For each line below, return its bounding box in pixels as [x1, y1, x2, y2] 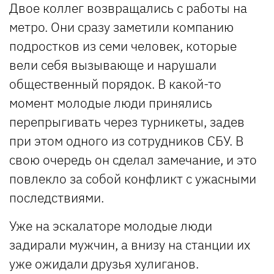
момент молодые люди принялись [9, 94, 212, 111]
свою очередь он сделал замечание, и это [9, 150, 257, 168]
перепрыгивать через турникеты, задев [9, 113, 245, 130]
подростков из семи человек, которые [9, 37, 237, 54]
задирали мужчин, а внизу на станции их [9, 235, 250, 253]
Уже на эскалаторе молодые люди [9, 217, 212, 234]
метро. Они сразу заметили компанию [9, 18, 234, 35]
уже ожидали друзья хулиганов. [9, 254, 199, 272]
